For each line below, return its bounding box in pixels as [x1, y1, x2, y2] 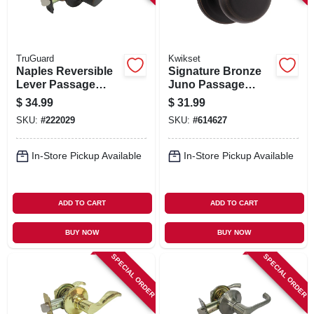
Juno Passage [168, 78, 245, 90]
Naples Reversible [15, 64, 113, 77]
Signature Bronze [168, 64, 261, 77]
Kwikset [168, 53, 200, 64]
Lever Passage [15, 78, 95, 90]
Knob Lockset [168, 91, 243, 104]
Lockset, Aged [15, 91, 93, 104]
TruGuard [15, 53, 54, 64]
